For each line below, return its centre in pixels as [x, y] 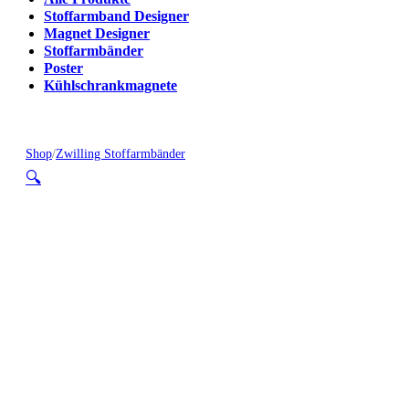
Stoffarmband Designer [116, 17]
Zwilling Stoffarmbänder [121, 154]
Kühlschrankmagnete [110, 86]
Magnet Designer [97, 34]
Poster [63, 69]
